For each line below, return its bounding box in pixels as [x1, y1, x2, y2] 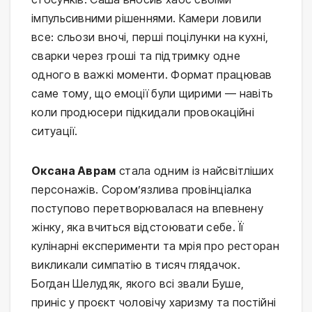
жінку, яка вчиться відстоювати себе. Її [31, 220, 244, 235]
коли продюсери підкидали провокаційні [31, 105, 255, 120]
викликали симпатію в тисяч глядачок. [31, 258, 240, 272]
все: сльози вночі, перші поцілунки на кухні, [31, 30, 269, 45]
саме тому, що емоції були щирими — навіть [31, 86, 274, 101]
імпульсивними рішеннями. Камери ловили [31, 11, 262, 26]
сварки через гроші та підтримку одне [31, 49, 240, 63]
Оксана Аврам [31, 164, 116, 178]
